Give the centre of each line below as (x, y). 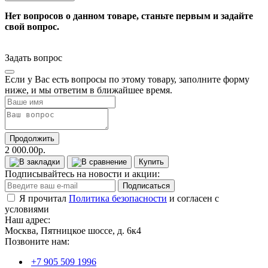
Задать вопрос (33, 57)
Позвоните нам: (37, 241)
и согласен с (193, 198)
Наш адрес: (28, 220)
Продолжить (32, 138)
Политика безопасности (118, 198)
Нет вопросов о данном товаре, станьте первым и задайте (129, 16)
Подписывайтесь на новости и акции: (82, 173)
